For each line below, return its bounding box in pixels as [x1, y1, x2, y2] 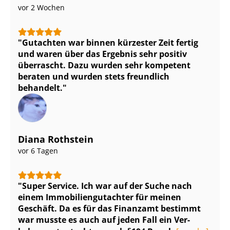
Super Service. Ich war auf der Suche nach [22, 180, 192, 192]
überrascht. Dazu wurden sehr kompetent [18, 60, 190, 71]
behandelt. [18, 82, 63, 94]
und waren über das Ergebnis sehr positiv [18, 48, 187, 60]
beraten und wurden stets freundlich [18, 71, 169, 83]
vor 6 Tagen [18, 146, 58, 156]
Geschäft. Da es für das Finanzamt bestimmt [18, 203, 201, 215]
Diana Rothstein [18, 133, 93, 146]
